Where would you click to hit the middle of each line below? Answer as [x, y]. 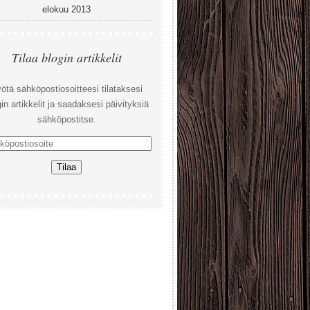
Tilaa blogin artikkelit [66, 57]
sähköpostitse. [66, 119]
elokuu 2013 [66, 9]
